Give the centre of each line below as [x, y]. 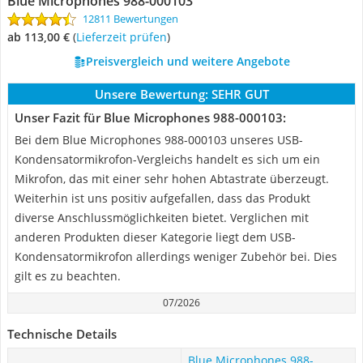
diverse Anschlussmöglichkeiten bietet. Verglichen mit [162, 218]
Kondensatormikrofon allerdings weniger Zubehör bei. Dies [176, 256]
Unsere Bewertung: [151, 94]
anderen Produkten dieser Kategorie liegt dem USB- [155, 237]
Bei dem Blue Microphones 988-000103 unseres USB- [159, 140]
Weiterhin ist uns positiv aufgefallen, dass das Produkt [162, 198]
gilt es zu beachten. [68, 276]
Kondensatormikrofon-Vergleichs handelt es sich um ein [167, 159]
